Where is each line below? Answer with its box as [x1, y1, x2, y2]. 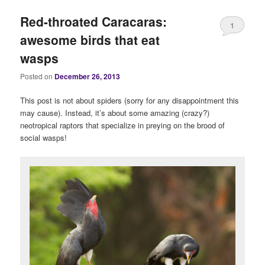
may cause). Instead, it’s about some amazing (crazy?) [20, 107, 210, 119]
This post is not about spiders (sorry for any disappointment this [20, 95, 240, 106]
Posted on [20, 71, 55, 82]
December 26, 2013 [54, 71, 121, 82]
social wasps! [20, 132, 67, 144]
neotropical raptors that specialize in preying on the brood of [20, 119, 225, 131]
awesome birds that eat [20, 30, 160, 49]
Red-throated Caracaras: [20, 12, 167, 30]
